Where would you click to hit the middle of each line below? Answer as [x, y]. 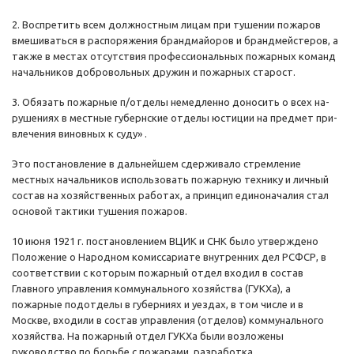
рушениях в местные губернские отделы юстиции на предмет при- [175, 118]
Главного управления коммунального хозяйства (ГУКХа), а [151, 289]
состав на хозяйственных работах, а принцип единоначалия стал [170, 196]
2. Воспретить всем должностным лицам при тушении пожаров [166, 25]
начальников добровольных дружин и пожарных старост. [154, 72]
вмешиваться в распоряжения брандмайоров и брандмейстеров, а [175, 41]
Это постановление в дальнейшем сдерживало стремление [156, 164]
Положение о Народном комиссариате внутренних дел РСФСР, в [169, 257]
